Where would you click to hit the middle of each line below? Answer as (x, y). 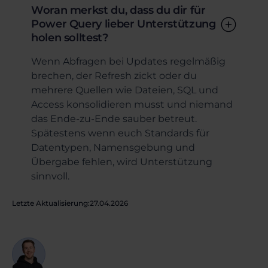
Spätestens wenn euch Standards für (120, 133)
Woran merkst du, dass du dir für (118, 10)
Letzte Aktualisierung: (51, 203)
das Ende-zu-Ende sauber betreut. (114, 119)
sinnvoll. (50, 176)
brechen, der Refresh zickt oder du (114, 76)
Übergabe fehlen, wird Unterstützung (122, 162)
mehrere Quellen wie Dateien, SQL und (125, 90)
